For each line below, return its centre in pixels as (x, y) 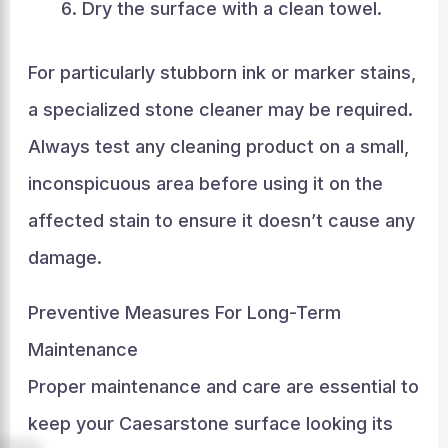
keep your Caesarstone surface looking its (210, 423)
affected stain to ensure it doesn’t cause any (221, 220)
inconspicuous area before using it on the (205, 183)
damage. (64, 257)
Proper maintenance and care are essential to (223, 386)
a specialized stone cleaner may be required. (220, 109)
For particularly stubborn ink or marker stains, (221, 72)
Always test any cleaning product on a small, (218, 146)
